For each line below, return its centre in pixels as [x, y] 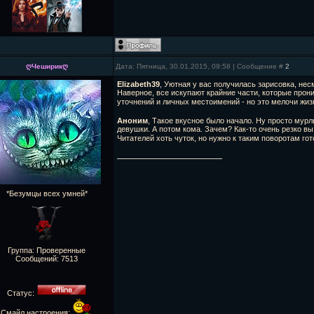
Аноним [132, 121]
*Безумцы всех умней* [47, 193]
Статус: [21, 293]
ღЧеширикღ [47, 66]
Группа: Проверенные [47, 250]
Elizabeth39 [138, 84]
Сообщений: [38, 259]
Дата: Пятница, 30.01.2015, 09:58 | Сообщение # [200, 66]
